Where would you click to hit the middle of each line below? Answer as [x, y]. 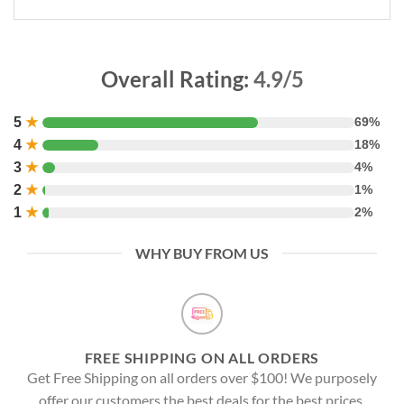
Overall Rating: [177, 79]
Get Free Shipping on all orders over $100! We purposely [202, 378]
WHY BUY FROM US [202, 253]
